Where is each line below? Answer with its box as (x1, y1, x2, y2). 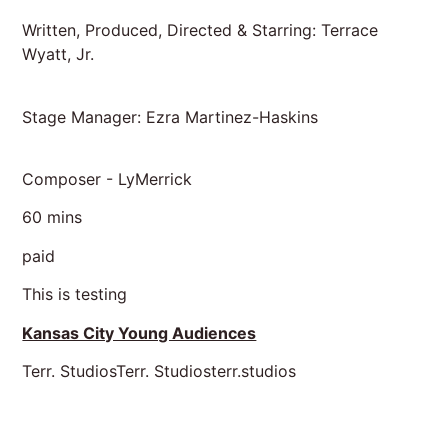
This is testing (22, 284, 128, 305)
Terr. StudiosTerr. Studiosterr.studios (22, 360, 297, 381)
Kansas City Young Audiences (22, 322, 257, 343)
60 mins (22, 207, 83, 228)
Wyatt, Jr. (22, 44, 95, 65)
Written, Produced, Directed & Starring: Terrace (22, 20, 379, 41)
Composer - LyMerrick (22, 168, 198, 189)
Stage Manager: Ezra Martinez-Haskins (22, 106, 324, 127)
